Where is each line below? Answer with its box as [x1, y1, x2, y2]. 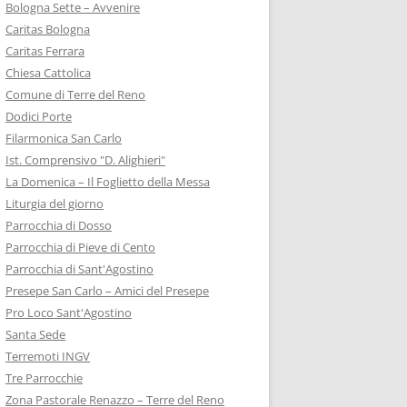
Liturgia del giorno [5, 195, 104, 212]
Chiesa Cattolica [5, 65, 91, 81]
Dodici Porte [5, 108, 72, 124]
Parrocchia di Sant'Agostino [5, 261, 154, 277]
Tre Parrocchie [5, 370, 83, 386]
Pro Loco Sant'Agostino [5, 304, 132, 321]
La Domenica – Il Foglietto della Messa [5, 174, 210, 190]
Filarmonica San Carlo [5, 130, 122, 146]
